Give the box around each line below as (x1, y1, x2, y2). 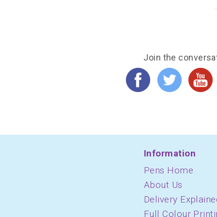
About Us (144, 179, 183, 190)
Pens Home (144, 164, 194, 176)
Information (144, 147, 196, 159)
